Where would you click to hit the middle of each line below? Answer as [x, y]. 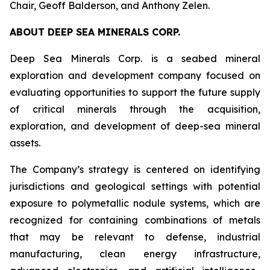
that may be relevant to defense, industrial [135, 237]
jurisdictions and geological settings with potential [135, 186]
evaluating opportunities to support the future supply [135, 92]
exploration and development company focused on [135, 75]
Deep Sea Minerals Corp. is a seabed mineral [135, 58]
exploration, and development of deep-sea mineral [135, 126]
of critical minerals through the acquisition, [135, 109]
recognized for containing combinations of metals [135, 220]
